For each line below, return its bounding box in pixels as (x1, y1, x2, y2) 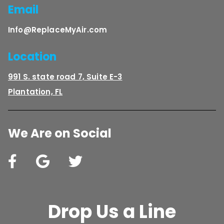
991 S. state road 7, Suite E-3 (8, 71, 122, 82)
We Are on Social (8, 124, 111, 141)
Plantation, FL (8, 86, 63, 97)
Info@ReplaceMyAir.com (8, 24, 107, 35)
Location (8, 48, 56, 64)
